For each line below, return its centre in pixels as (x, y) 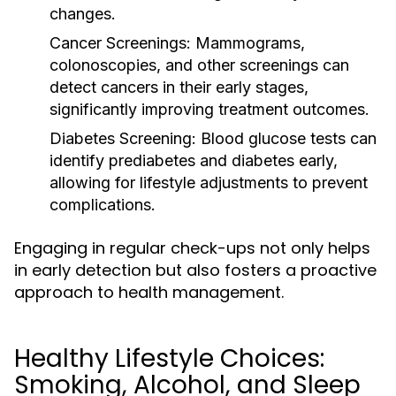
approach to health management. (149, 292)
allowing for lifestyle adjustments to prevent (209, 183)
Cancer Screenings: (120, 43)
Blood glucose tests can (286, 138)
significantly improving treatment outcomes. (209, 109)
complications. (103, 205)
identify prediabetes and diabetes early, (194, 160)
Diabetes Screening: (123, 138)
